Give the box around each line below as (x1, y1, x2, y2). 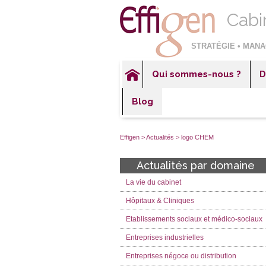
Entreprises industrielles (126, 233, 204, 242)
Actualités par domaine (137, 159, 255, 172)
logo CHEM (181, 134, 214, 141)
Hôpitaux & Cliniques (126, 197, 194, 205)
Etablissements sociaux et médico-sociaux (126, 215, 262, 223)
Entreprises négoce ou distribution (126, 252, 236, 260)
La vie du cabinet (126, 178, 181, 186)
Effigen (120, 134, 140, 141)
